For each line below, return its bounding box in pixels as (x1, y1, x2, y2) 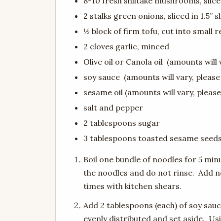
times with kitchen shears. (83, 181, 182, 191)
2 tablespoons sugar (83, 118, 160, 128)
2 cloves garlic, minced (83, 41, 169, 52)
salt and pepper (83, 103, 143, 113)
